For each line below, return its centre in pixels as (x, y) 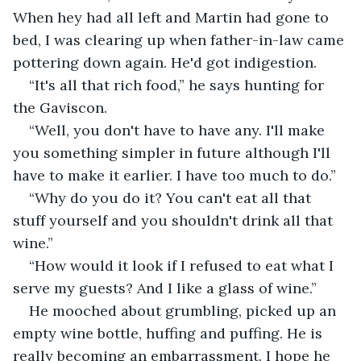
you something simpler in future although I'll (174, 152)
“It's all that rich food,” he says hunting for (178, 85)
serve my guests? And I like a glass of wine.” (165, 288)
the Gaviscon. (60, 107)
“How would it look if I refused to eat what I (183, 265)
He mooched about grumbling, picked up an (185, 310)
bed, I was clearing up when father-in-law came (180, 39)
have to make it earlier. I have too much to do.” (174, 175)
